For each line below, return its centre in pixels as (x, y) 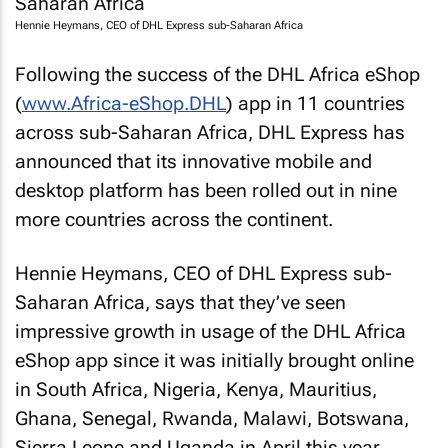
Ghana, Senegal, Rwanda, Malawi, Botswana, (212, 418)
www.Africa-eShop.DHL (124, 103)
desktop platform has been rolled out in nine (206, 190)
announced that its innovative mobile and (193, 161)
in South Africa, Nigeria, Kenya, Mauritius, (196, 389)
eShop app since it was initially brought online (214, 360)
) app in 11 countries (315, 103)
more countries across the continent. (174, 219)
